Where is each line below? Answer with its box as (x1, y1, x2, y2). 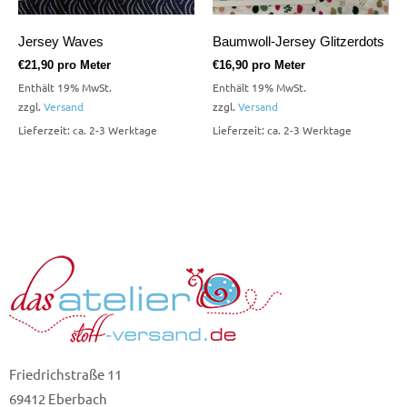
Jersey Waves (18, 35, 104, 50)
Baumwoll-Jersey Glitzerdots (213, 35, 384, 50)
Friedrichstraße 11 (9, 365, 122, 383)
